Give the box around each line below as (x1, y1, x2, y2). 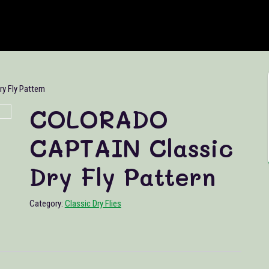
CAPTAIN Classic (29, 132, 234, 164)
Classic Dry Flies (64, 198, 121, 210)
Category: (29, 198, 65, 210)
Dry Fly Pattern (29, 161, 216, 193)
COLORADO (29, 103, 168, 135)
